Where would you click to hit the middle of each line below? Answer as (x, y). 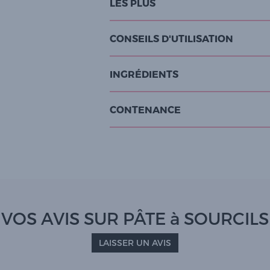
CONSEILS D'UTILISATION (171, 38)
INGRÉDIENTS (144, 74)
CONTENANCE (145, 109)
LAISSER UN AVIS (135, 242)
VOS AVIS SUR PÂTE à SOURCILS (135, 218)
